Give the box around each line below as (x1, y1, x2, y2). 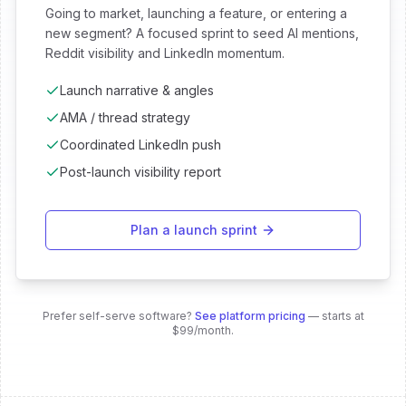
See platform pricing (194, 309, 305, 323)
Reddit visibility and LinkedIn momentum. (45, 45, 285, 61)
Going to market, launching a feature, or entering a (45, 5, 347, 21)
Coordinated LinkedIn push (60, 137, 221, 152)
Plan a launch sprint (130, 222, 257, 237)
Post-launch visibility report (60, 164, 221, 179)
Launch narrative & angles (60, 82, 214, 98)
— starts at (307, 309, 364, 323)
